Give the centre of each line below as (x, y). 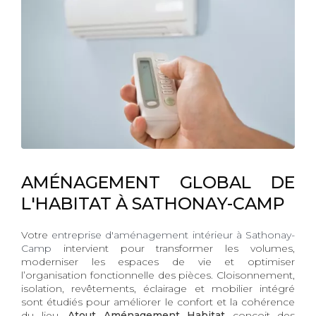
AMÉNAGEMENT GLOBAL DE (158, 183)
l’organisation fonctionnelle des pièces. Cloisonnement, (158, 275)
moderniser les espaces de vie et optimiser (158, 262)
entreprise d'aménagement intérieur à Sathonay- (174, 235)
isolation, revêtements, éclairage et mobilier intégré (158, 289)
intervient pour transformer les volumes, (173, 249)
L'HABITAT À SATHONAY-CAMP (153, 204)
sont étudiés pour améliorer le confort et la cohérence (158, 302)
